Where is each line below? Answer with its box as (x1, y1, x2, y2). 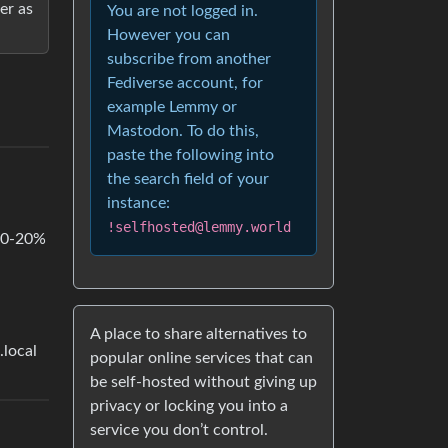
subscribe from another (107, 51, 271, 68)
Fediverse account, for (107, 75, 263, 92)
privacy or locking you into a (90, 398, 288, 415)
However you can (107, 27, 230, 44)
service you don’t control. (90, 422, 268, 439)
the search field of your (107, 171, 269, 188)
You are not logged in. (107, 3, 258, 20)
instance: (107, 195, 170, 212)
